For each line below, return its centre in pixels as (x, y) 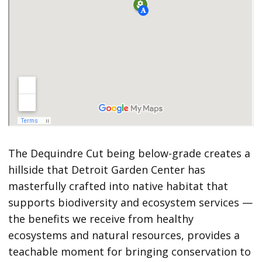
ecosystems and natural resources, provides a (124, 235)
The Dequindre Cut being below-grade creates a (130, 154)
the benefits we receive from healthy (101, 219)
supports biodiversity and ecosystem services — (131, 203)
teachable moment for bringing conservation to (130, 252)
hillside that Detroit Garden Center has (107, 170)
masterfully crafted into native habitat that (118, 186)
